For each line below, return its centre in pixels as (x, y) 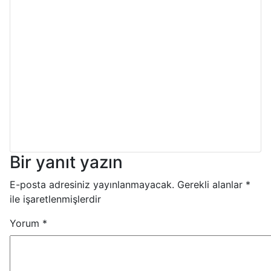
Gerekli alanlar (211, 184)
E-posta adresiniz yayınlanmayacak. (92, 184)
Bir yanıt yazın (66, 162)
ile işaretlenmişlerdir (55, 199)
